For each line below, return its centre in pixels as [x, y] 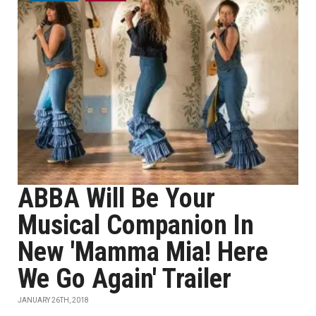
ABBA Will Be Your [116, 198]
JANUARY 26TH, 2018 [53, 300]
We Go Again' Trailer [124, 279]
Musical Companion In [136, 225]
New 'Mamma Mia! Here [143, 252]
